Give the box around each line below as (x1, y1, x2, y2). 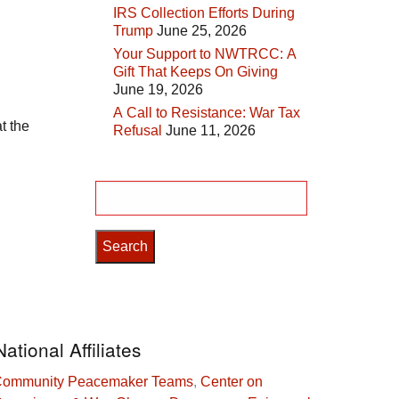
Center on (199, 374, 263, 390)
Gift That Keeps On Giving (113, 64, 278, 80)
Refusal (113, 123, 162, 139)
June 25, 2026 (157, 23, 247, 39)
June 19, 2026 (113, 82, 203, 98)
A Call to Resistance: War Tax (113, 105, 300, 121)
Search (94, 183, 134, 199)
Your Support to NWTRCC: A (113, 46, 297, 62)
